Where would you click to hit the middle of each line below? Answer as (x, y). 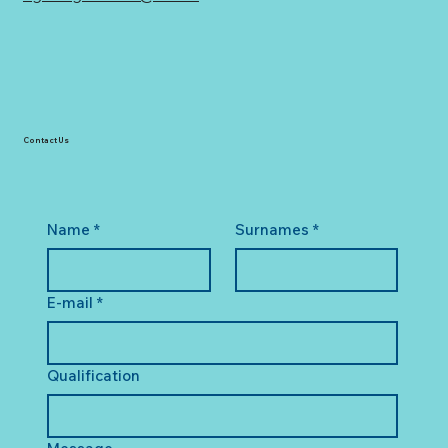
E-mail (70, 302)
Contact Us (46, 140)
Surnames (271, 229)
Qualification (93, 375)
